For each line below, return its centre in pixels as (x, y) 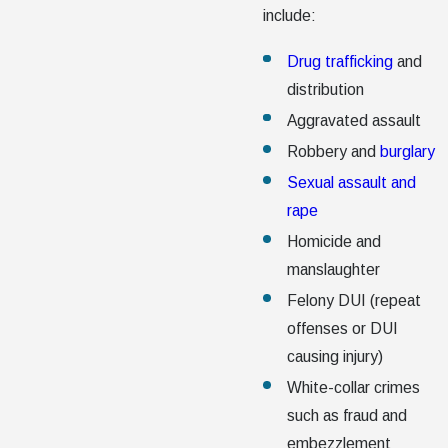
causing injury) (334, 357)
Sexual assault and (351, 182)
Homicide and (333, 241)
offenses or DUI (342, 329)
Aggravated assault (353, 120)
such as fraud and (346, 416)
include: (290, 16)
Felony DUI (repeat (353, 301)
